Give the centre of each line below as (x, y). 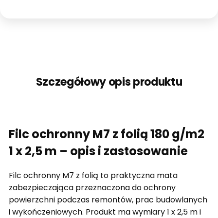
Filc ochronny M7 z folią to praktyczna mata (93, 176)
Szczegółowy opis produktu (109, 82)
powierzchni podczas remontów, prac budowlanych (108, 200)
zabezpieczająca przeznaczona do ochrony (92, 188)
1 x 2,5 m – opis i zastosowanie (98, 151)
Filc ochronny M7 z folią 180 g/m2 (107, 134)
